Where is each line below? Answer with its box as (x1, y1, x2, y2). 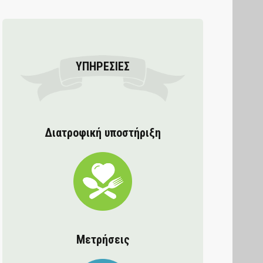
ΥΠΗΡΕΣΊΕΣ (76, 59, 130, 73)
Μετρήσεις (76, 232, 130, 247)
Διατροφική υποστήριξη (45, 125, 161, 140)
